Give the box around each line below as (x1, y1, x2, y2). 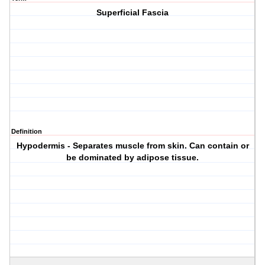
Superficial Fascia (96, 8, 169, 18)
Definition (11, 128, 42, 135)
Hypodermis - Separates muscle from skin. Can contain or (16, 141, 249, 151)
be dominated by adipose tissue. (66, 153, 199, 163)
